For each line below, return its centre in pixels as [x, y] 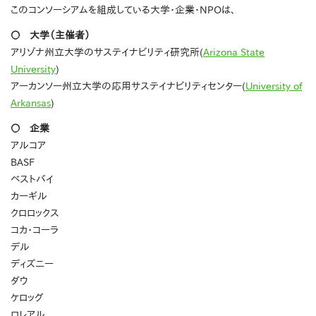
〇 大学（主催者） [50, 36]
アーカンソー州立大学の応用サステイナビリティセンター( [128, 86]
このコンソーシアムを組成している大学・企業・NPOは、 [123, 10]
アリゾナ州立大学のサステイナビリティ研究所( [107, 53]
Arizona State [234, 53]
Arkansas [31, 103]
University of [274, 86]
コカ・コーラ [35, 230]
